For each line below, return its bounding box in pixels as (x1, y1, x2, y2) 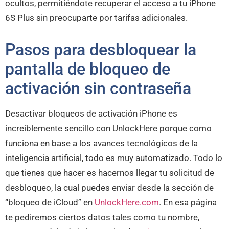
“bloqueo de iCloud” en (5, 197, 95, 208)
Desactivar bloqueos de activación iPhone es (5, 108, 177, 119)
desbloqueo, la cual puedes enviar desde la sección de (5, 182, 214, 193)
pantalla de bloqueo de (5, 59, 170, 79)
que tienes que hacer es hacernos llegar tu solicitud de (5, 167, 214, 178)
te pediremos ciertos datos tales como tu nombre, (5, 212, 199, 222)
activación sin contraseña (5, 78, 191, 98)
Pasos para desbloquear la (5, 39, 196, 59)
